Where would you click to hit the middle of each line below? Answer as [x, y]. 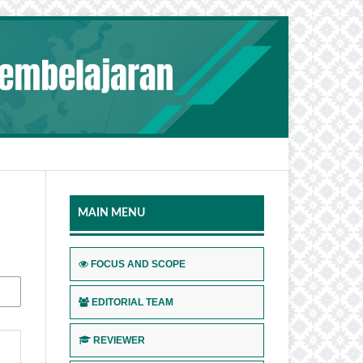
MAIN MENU [111, 213]
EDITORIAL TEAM [132, 302]
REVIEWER [119, 340]
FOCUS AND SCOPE [138, 264]
